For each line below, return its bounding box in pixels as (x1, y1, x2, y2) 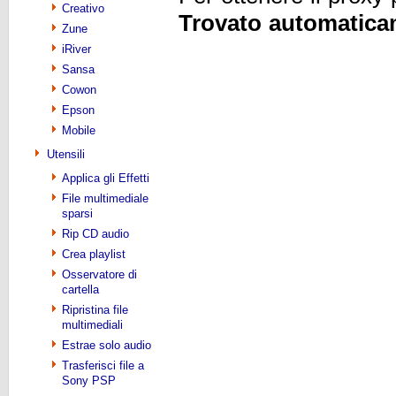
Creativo (62, 2, 104, 15)
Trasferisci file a (62, 359, 144, 372)
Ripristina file (62, 303, 128, 316)
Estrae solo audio (62, 339, 151, 352)
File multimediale (62, 192, 148, 205)
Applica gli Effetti (62, 171, 149, 185)
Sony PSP (62, 374, 116, 387)
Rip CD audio (62, 227, 129, 240)
